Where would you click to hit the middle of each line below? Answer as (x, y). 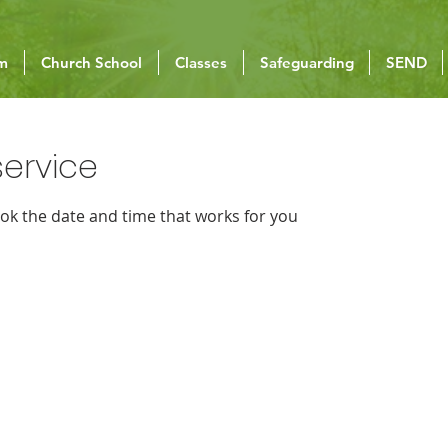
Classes (201, 62)
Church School (91, 62)
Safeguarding (306, 62)
